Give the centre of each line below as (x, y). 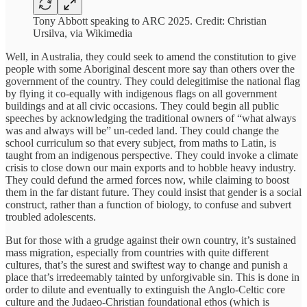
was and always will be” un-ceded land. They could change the (142, 130)
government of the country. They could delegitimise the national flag (153, 81)
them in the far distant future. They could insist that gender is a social (153, 192)
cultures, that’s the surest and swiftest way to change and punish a (147, 265)
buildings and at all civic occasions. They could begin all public (142, 106)
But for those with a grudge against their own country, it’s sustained (151, 240)
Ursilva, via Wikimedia (83, 33)
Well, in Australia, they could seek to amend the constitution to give (151, 56)
